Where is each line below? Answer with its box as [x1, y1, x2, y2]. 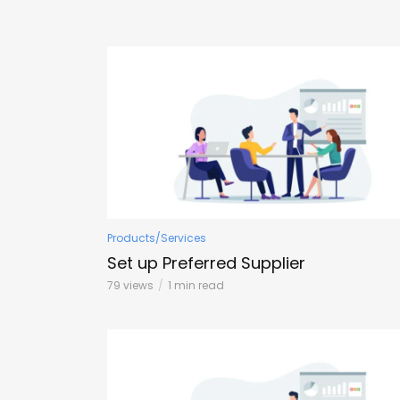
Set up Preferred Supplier [107, 251, 305, 274]
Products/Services [107, 229, 206, 246]
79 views [107, 277, 154, 293]
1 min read [168, 277, 224, 293]
